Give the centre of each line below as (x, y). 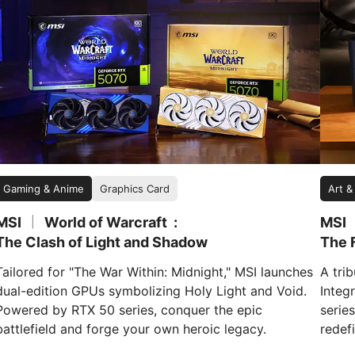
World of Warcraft (104, 223)
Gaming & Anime (43, 189)
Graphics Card (134, 189)
